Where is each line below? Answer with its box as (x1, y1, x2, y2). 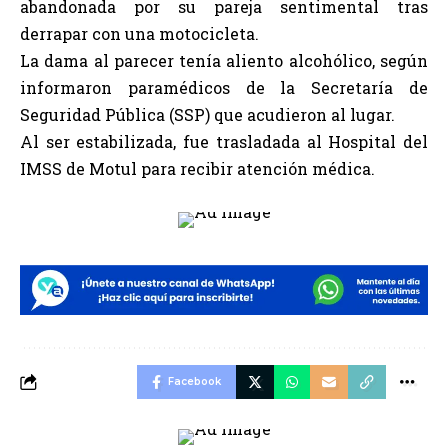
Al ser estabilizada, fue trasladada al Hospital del (20, 131, 428, 152)
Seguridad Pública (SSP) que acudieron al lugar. (20, 104, 395, 125)
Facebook (168, 375, 221, 389)
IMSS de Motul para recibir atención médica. (20, 158, 375, 179)
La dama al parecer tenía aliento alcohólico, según (20, 50, 428, 71)
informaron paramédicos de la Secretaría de (20, 77, 428, 98)
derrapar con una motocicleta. (20, 23, 259, 44)
